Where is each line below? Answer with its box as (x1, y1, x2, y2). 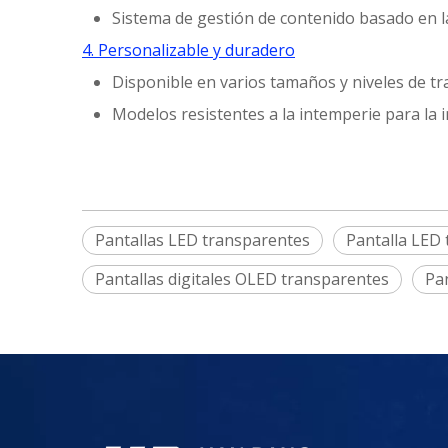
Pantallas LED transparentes (95, 229, 310, 252)
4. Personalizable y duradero (82, 39, 295, 62)
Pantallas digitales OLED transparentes (95, 268, 389, 291)
